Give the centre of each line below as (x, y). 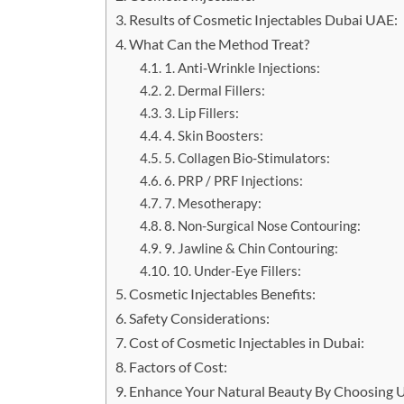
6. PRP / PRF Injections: (234, 181)
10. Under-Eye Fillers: (237, 271)
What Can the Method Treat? (220, 44)
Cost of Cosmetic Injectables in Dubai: (247, 343)
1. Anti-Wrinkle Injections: (243, 68)
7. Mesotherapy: (213, 203)
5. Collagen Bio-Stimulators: (248, 158)
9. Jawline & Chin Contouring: (252, 248)
